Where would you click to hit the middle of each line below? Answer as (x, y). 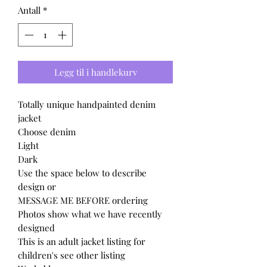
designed (36, 227)
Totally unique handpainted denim (87, 104)
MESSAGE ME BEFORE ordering (83, 200)
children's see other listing (72, 255)
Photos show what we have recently (90, 214)
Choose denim (47, 131)
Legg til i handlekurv (95, 72)
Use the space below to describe (82, 173)
